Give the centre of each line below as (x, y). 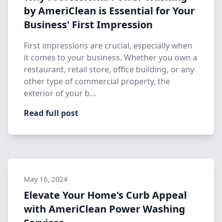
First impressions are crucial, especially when (108, 46)
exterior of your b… (60, 93)
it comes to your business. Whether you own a (111, 57)
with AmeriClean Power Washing (105, 209)
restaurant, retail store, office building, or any (109, 69)
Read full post (51, 113)
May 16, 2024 (46, 179)
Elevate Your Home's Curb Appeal (105, 195)
